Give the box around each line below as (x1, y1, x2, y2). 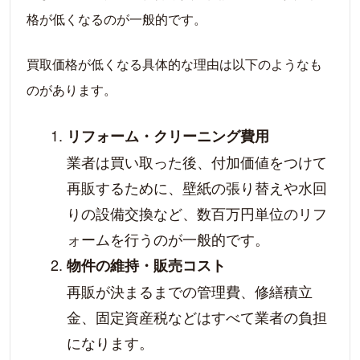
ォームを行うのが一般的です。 (67, 228, 269, 249)
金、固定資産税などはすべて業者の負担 (67, 306, 327, 327)
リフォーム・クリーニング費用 (67, 125, 269, 146)
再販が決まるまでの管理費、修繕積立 (67, 280, 313, 301)
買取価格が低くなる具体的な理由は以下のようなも (27, 55, 322, 73)
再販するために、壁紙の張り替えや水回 (67, 177, 327, 198)
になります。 (67, 332, 153, 353)
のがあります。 (27, 80, 117, 99)
